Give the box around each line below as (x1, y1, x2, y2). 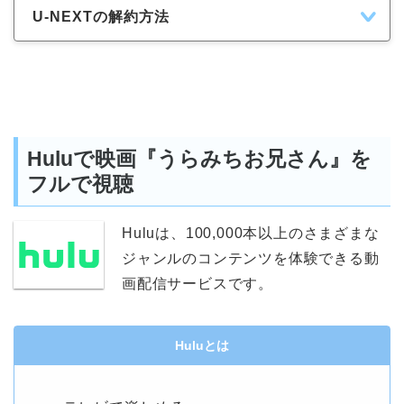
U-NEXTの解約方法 (32, 8, 170, 24)
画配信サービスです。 (122, 276, 273, 292)
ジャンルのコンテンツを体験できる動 (122, 251, 380, 267)
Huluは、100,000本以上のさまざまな (122, 225, 380, 242)
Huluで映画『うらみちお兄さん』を (27, 147, 372, 171)
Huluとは (175, 338, 229, 353)
